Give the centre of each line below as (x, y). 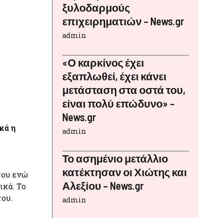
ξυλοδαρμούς (96, 8)
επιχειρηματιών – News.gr (123, 21)
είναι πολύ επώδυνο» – (118, 103)
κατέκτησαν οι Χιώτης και (125, 172)
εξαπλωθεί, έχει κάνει (114, 76)
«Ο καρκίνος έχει (103, 63)
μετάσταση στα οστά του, (124, 90)
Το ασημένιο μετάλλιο (115, 158)
